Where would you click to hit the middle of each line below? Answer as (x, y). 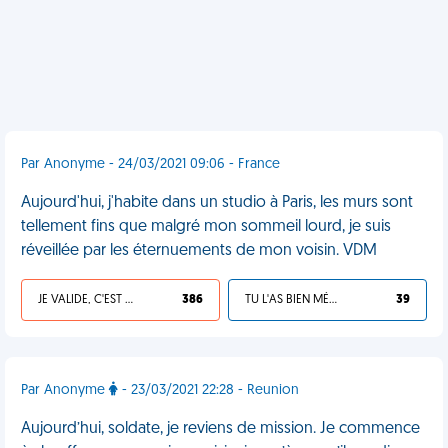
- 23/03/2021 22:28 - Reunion (208, 390)
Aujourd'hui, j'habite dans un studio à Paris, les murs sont (217, 203)
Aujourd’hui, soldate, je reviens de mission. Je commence (220, 429)
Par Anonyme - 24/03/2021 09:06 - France (150, 164)
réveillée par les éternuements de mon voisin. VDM (199, 251)
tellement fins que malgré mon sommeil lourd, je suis (206, 227)
